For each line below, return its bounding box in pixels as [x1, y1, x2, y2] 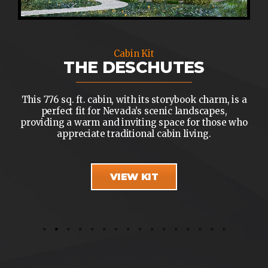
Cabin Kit [114, 47, 154, 59]
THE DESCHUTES [63, 57, 205, 77]
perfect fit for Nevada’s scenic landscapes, [41, 105, 227, 117]
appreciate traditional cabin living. [57, 127, 211, 139]
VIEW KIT [109, 171, 159, 183]
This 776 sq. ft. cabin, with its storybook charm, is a [21, 93, 247, 105]
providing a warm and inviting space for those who [20, 116, 248, 128]
